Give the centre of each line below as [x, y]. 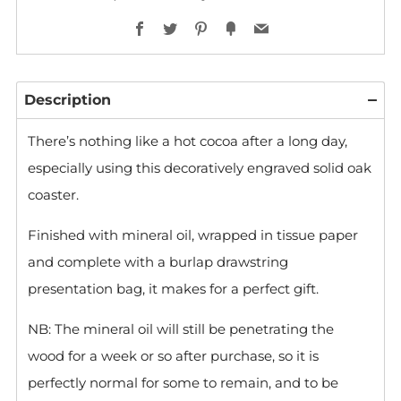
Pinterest [240, 20]
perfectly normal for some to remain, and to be [183, 382]
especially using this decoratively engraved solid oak [200, 167]
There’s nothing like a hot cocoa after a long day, [188, 141]
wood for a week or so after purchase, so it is [173, 355]
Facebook [181, 20]
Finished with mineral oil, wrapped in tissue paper [193, 235]
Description [68, 99]
